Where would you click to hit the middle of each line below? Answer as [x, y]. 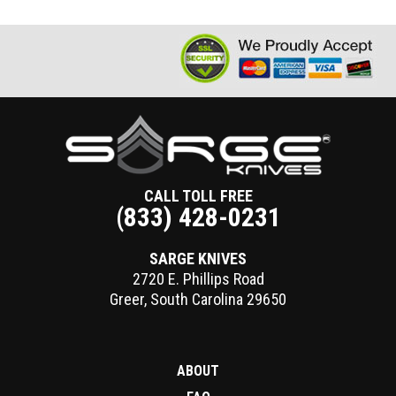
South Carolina [197, 299]
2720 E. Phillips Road [198, 278]
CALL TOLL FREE [198, 195]
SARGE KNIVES [198, 258]
